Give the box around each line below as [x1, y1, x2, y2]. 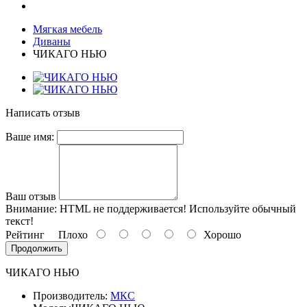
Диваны [33, 36, 71, 47]
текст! [5, 215, 34, 227]
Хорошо [198, 229, 241, 241]
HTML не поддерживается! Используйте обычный [57, 203, 296, 214]
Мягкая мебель [33, 23, 102, 35]
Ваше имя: [5, 131, 54, 143]
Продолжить [11, 243, 62, 254]
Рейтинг [5, 229, 45, 241]
